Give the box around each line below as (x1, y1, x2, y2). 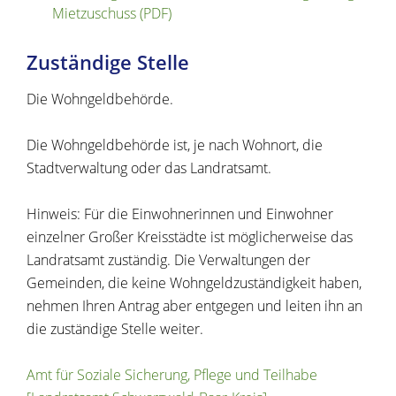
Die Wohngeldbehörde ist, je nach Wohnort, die (27, 135, 323, 156)
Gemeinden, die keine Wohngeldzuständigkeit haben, (27, 273, 362, 293)
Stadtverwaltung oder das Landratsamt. (27, 158, 271, 179)
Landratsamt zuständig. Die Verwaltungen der (27, 250, 310, 270)
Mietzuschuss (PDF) (51, 4, 171, 24)
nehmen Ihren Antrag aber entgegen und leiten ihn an (27, 296, 362, 316)
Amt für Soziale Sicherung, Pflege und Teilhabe (27, 365, 317, 385)
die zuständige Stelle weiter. (27, 319, 203, 339)
